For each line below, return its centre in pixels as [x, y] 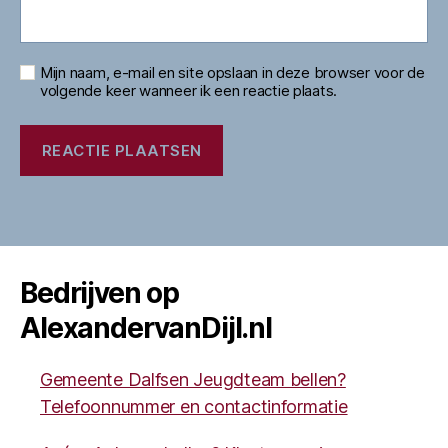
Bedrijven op [100, 293]
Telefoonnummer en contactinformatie [194, 406]
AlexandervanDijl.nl [146, 328]
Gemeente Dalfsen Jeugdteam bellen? [193, 379]
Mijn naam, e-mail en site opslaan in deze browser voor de [232, 72]
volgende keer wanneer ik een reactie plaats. [189, 90]
